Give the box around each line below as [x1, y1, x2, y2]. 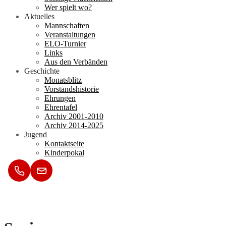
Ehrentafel [44, 103, 77, 112]
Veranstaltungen [44, 30, 95, 39]
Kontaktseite [44, 139, 84, 148]
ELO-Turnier [44, 39, 86, 48]
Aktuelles [24, 12, 54, 21]
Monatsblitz [44, 76, 82, 85]
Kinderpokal [44, 148, 84, 157]
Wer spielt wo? [44, 3, 92, 12]
